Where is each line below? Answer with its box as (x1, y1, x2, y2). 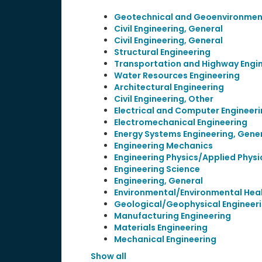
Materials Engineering (113, 222, 208, 233)
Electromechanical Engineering (113, 116, 247, 128)
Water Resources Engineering (113, 70, 240, 81)
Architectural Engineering (113, 81, 224, 93)
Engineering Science (113, 163, 200, 175)
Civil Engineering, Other (113, 93, 213, 105)
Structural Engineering (113, 46, 211, 58)
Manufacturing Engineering (113, 210, 231, 222)
